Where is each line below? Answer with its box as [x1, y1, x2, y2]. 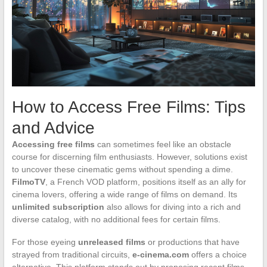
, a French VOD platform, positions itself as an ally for [45, 176, 246, 187]
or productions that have [145, 237, 240, 247]
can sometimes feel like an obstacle [94, 139, 231, 149]
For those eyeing [11, 237, 78, 247]
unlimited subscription [11, 201, 104, 212]
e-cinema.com [132, 249, 189, 259]
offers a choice [188, 249, 247, 259]
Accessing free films [11, 139, 95, 149]
